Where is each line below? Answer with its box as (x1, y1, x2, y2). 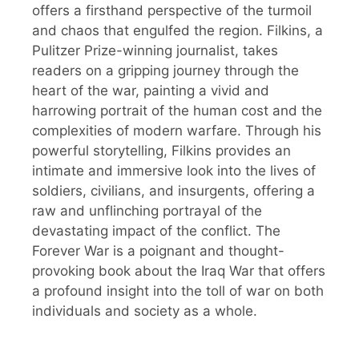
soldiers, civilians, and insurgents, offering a (32, 183, 315, 200)
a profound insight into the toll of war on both (32, 283, 324, 300)
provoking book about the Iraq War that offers (32, 263, 325, 280)
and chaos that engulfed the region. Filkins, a (32, 22, 323, 39)
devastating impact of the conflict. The (32, 223, 280, 240)
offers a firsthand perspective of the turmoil (32, 2, 312, 19)
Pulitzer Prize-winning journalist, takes (32, 42, 278, 59)
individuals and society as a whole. (32, 303, 257, 320)
